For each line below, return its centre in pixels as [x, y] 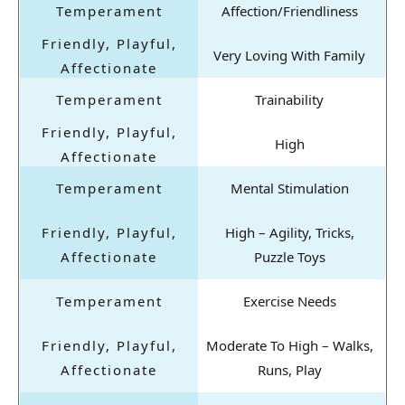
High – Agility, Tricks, [289, 233]
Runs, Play [289, 370]
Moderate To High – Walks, [289, 346]
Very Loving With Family [289, 56]
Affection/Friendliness [289, 11]
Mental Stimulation [289, 188]
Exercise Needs [289, 301]
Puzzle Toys [289, 257]
